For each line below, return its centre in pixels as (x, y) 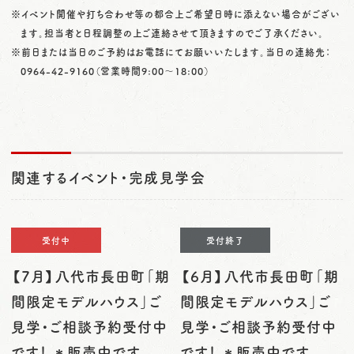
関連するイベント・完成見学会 (109, 177)
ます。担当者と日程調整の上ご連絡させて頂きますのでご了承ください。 (172, 33)
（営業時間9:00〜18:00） (152, 71)
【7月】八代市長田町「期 (90, 276)
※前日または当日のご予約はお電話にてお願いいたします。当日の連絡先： (171, 52)
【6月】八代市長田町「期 (260, 276)
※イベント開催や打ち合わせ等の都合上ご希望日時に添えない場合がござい (176, 14)
